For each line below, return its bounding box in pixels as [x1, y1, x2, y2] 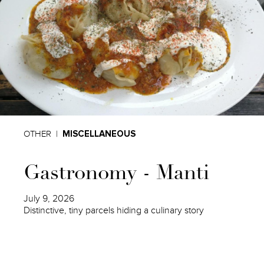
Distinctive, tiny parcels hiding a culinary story [24, 204, 204, 216]
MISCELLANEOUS [62, 128, 136, 139]
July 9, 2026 [24, 192, 75, 204]
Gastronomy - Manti [24, 164, 210, 185]
